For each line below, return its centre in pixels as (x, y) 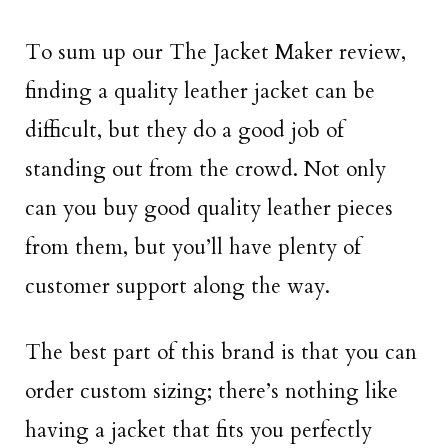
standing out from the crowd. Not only (205, 169)
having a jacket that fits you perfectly (198, 430)
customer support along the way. (177, 286)
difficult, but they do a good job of (184, 130)
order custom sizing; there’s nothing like (211, 391)
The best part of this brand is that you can (221, 352)
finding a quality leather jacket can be (200, 91)
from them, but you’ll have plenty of (193, 247)
